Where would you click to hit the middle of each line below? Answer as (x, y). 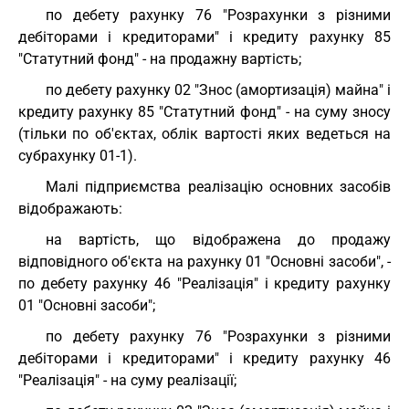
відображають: (70, 209)
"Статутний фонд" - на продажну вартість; (160, 59)
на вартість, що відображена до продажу (218, 240)
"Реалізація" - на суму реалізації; (127, 380)
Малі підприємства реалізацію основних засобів (218, 187)
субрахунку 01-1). (78, 156)
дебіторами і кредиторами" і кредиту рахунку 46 (204, 358)
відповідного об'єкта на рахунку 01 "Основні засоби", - (204, 262)
